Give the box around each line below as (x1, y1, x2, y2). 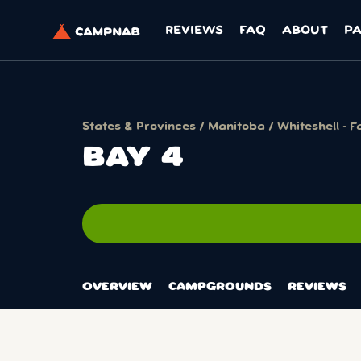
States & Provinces (82, 122, 196, 132)
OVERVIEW (82, 282, 152, 293)
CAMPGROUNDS (168, 282, 272, 293)
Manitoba (208, 122, 265, 132)
